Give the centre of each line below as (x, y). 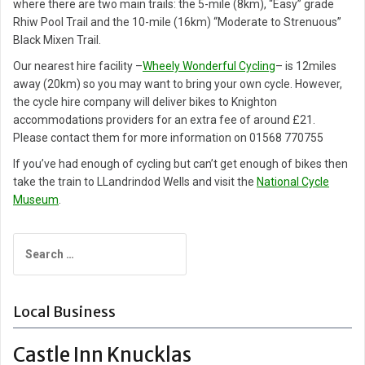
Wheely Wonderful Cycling (209, 66)
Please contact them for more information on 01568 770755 (168, 138)
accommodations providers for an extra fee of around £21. (164, 120)
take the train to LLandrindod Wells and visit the (135, 182)
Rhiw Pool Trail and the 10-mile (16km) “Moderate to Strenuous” (177, 22)
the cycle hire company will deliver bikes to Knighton (145, 102)
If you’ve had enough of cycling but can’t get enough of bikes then (180, 164)
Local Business (64, 312)
